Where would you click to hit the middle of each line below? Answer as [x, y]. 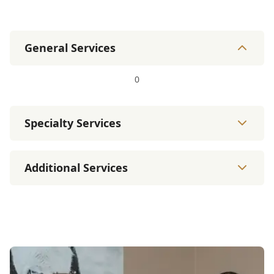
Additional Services [76, 167]
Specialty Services [73, 123]
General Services [70, 47]
